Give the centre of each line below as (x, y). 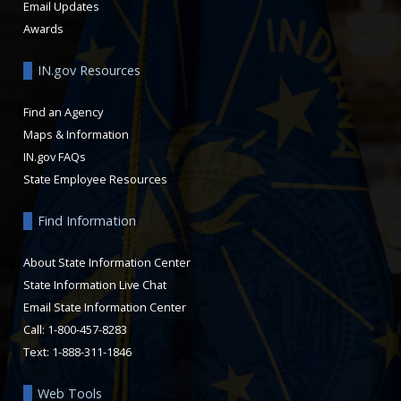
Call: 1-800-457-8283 (75, 329)
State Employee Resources (95, 179)
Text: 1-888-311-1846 (77, 351)
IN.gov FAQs (55, 156)
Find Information (87, 220)
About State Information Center (107, 262)
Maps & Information (76, 134)
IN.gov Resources (89, 70)
